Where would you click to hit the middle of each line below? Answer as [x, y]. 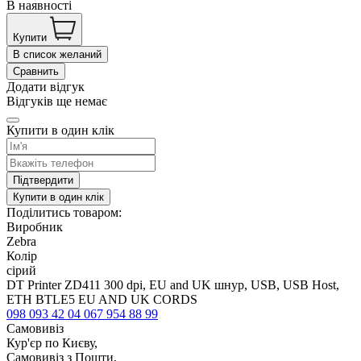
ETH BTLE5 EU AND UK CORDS [102, 300]
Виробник [35, 227]
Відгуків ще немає [57, 102]
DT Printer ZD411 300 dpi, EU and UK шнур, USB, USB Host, [173, 285]
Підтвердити [43, 180]
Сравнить [36, 72]
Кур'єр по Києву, [52, 343]
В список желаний [57, 55]
